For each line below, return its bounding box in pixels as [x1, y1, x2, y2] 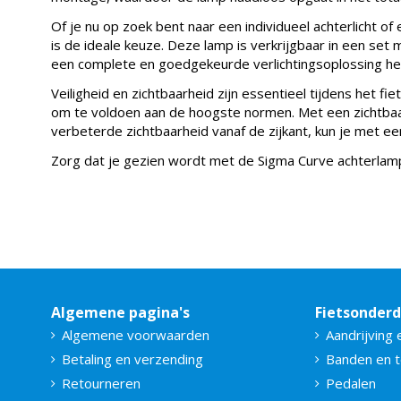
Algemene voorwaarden [62, 325, 209, 344]
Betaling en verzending [62, 349, 203, 368]
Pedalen [326, 373, 376, 392]
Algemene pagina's [51, 302, 190, 322]
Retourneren [62, 373, 141, 392]
